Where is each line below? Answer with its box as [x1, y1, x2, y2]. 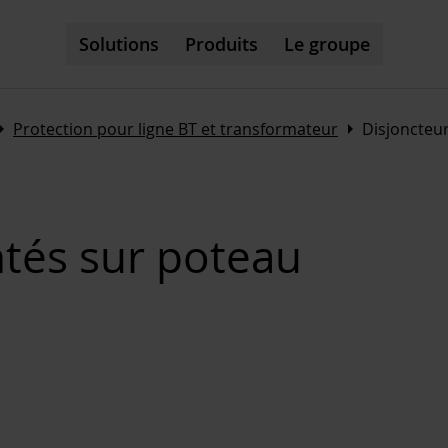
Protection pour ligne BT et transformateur [13, 117, 338, 140]
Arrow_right [338, 115, 362, 143]
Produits [184, 32, 258, 56]
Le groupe [283, 32, 370, 56]
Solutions [78, 32, 159, 56]
